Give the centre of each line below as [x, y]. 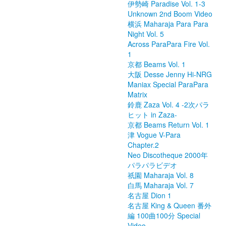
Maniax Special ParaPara [168, 84]
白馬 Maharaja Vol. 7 [161, 185]
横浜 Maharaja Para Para [168, 24]
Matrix [137, 94]
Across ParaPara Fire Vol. [169, 44]
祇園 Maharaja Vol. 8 [161, 175]
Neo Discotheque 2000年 [168, 155]
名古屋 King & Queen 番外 [169, 205]
